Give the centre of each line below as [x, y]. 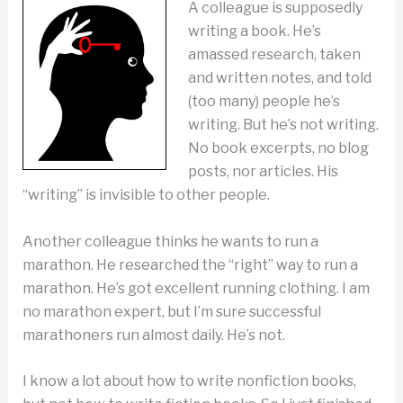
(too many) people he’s [264, 101]
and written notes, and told [279, 78]
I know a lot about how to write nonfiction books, [189, 381]
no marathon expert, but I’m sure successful [171, 311]
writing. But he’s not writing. [283, 125]
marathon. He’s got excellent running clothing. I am [196, 288]
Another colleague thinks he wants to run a [170, 241]
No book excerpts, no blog [278, 148]
